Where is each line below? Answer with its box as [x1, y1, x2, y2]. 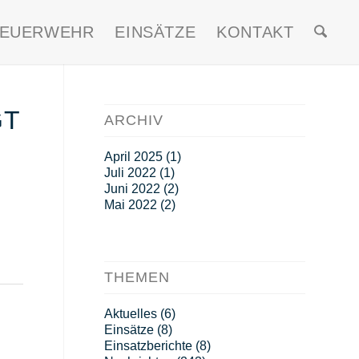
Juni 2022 [103, 182, 160, 196]
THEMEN [103, 269, 170, 285]
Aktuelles [103, 307, 157, 321]
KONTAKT [216, 23, 294, 41]
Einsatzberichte [103, 339, 192, 353]
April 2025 [103, 150, 163, 163]
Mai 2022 [103, 198, 157, 212]
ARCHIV [103, 112, 163, 128]
